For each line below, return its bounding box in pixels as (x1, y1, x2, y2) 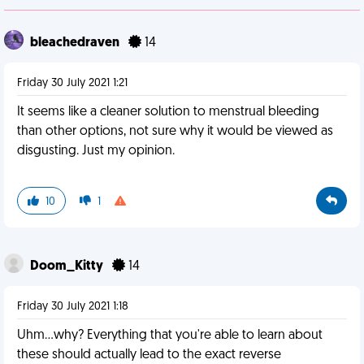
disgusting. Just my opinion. (17, 145, 175, 158)
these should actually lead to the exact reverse (17, 349, 281, 362)
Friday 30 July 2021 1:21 (17, 77, 128, 89)
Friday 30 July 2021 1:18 (17, 301, 128, 313)
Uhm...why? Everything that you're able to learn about (17, 329, 323, 342)
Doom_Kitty (30, 260, 106, 273)
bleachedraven (30, 37, 122, 50)
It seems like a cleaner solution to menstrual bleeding (17, 106, 319, 119)
